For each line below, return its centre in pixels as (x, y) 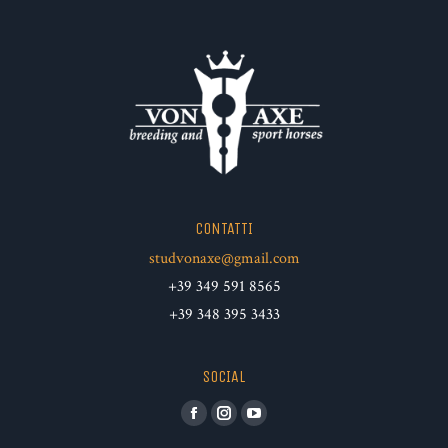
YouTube (281, 425)
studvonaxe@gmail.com (224, 258)
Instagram (255, 425)
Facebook (224, 425)
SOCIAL (224, 376)
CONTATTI (224, 228)
